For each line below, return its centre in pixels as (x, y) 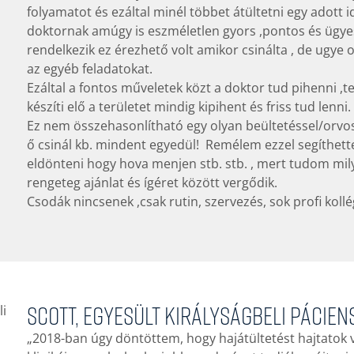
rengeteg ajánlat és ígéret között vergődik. (152, 183)
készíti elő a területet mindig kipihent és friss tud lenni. (188, 107)
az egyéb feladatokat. (89, 69)
